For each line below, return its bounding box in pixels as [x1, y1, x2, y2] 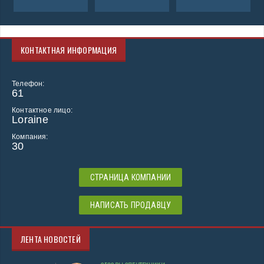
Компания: [12, 133, 48, 141]
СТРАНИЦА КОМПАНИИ [90, 173, 171, 183]
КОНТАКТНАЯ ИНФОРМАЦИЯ [21, 44, 117, 57]
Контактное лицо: [12, 106, 72, 115]
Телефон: [12, 80, 45, 88]
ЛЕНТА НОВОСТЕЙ [21, 233, 81, 246]
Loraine [12, 114, 48, 126]
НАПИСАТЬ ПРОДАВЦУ [90, 200, 171, 210]
